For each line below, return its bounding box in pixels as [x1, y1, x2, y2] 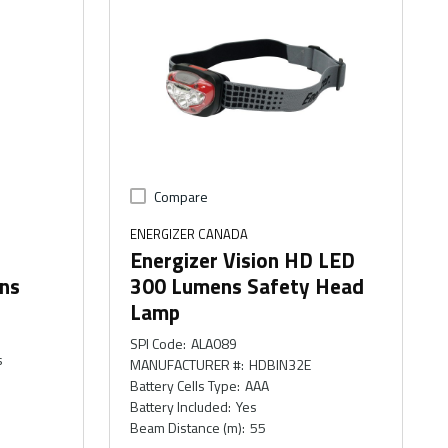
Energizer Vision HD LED [130, 243, 356, 276]
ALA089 [190, 332, 237, 354]
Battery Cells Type [130, 374, 238, 396]
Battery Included [130, 395, 229, 417]
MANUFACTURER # [130, 353, 242, 375]
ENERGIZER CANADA [130, 223, 249, 244]
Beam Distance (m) [130, 416, 243, 438]
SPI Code [130, 332, 184, 354]
